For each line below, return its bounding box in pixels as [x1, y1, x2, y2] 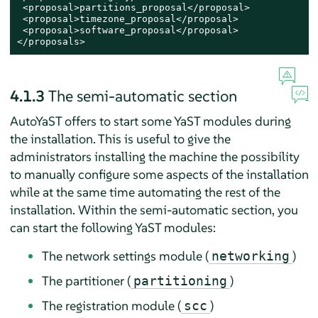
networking [211, 248, 290, 263]
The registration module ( [41, 297, 181, 314]
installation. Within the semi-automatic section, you [9, 201, 298, 218]
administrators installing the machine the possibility [9, 148, 300, 165]
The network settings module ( [41, 247, 209, 264]
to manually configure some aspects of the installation [9, 165, 309, 182]
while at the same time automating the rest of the [9, 183, 280, 200]
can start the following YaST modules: [9, 219, 216, 236]
